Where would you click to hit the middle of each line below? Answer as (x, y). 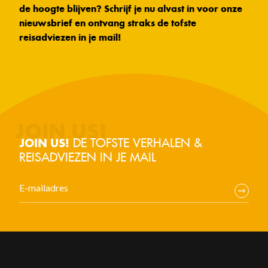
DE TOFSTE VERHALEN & (136, 143)
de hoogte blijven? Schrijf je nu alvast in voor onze (131, 9)
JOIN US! (44, 144)
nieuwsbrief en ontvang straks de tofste (108, 23)
